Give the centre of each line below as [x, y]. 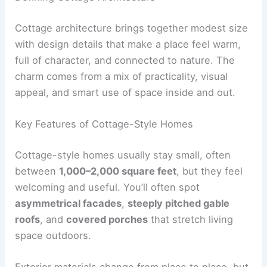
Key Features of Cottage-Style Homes [104, 124]
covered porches [107, 219]
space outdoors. [53, 235]
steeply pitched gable [179, 203]
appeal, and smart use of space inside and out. [125, 92]
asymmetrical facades [69, 203]
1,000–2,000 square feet [118, 171]
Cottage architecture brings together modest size [132, 28]
